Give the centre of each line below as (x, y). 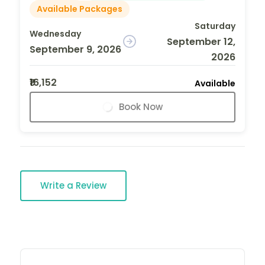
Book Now (141, 106)
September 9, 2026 (75, 49)
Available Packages (80, 9)
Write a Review (73, 185)
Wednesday (55, 33)
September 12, (201, 41)
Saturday (215, 26)
